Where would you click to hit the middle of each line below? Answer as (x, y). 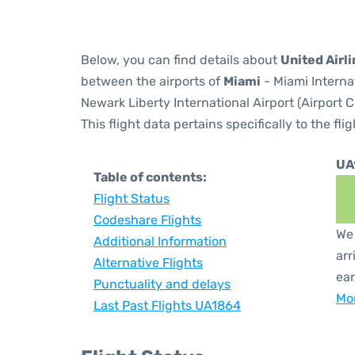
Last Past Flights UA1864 (167, 305)
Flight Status (132, 198)
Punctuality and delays (162, 284)
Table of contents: (150, 177)
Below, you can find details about (181, 60)
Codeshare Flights (147, 220)
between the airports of (152, 81)
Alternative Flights (148, 263)
